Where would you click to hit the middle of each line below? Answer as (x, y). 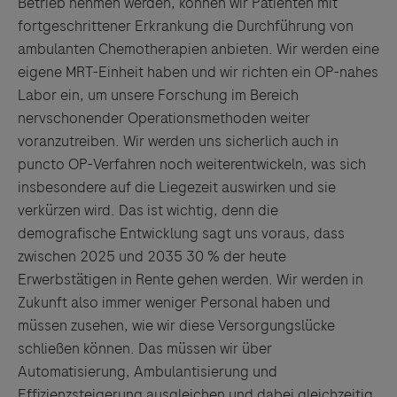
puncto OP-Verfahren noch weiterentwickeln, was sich (192, 164)
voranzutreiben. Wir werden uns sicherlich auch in (178, 141)
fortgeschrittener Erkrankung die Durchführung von (186, 26)
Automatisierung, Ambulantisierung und (148, 371)
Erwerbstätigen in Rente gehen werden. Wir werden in (191, 279)
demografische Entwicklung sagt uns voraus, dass (181, 233)
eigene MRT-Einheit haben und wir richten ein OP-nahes (198, 72)
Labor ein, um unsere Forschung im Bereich (158, 95)
